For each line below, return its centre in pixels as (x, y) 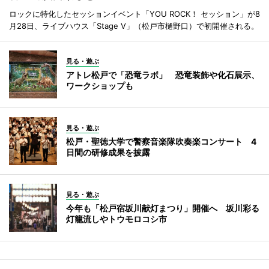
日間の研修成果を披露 (108, 152)
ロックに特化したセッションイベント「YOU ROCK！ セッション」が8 (134, 14)
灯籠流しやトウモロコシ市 (116, 219)
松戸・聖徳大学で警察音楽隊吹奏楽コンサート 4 (161, 141)
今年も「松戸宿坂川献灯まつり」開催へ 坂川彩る (163, 208)
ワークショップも (100, 85)
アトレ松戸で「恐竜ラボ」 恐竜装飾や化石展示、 (163, 74)
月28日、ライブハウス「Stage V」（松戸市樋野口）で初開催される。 (134, 26)
